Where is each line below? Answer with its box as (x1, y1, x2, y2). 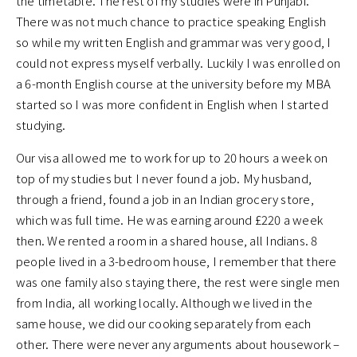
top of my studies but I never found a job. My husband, (16, 170, 312, 187)
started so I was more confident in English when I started (16, 96, 328, 113)
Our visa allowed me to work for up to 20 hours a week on (16, 149, 328, 167)
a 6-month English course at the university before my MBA (16, 75, 331, 92)
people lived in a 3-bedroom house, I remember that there (16, 253, 337, 270)
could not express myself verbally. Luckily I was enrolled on (16, 54, 341, 72)
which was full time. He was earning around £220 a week (16, 211, 324, 229)
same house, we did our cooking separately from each (16, 315, 312, 332)
